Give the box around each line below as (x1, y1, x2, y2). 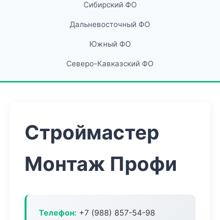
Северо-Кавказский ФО (66, 59, 154, 68)
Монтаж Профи (25, 152, 177, 176)
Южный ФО (89, 39, 131, 49)
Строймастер (25, 120, 159, 144)
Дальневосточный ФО (70, 20, 150, 29)
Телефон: (39, 208, 77, 218)
